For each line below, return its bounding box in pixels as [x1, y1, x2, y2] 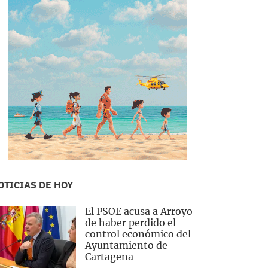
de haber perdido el [84, 217, 176, 229]
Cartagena [84, 251, 133, 263]
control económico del [84, 228, 191, 240]
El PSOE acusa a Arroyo [84, 205, 193, 217]
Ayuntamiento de [84, 239, 167, 251]
